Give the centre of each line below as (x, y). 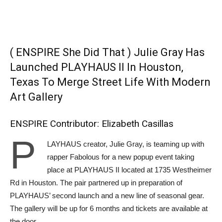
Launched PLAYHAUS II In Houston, (97, 67)
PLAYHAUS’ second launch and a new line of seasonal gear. (107, 195)
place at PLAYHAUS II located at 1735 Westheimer (129, 169)
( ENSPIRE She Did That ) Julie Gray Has (107, 52)
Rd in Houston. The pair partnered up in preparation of (96, 182)
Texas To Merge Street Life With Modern (110, 82)
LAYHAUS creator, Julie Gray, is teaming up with (126, 144)
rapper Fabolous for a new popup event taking (121, 157)
